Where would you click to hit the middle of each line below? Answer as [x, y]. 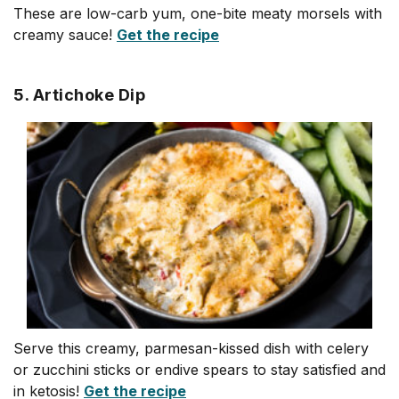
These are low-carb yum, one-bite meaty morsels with [198, 13]
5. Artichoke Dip [79, 95]
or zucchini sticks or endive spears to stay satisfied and [199, 369]
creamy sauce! [65, 35]
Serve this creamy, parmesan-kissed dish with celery [191, 348]
